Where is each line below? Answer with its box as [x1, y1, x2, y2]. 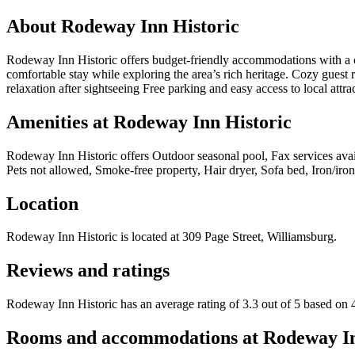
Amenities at [6, 111, 113, 132]
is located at [117, 230, 179, 244]
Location [6, 193, 78, 214]
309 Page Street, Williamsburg [182, 230, 334, 244]
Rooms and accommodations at [6, 327, 263, 349]
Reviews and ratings [6, 260, 170, 281]
